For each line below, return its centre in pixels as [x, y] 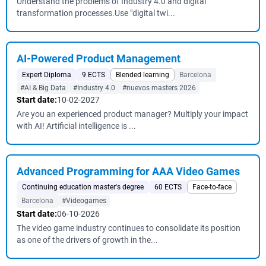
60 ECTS [168, 187]
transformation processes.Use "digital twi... [96, 13]
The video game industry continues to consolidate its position [129, 228]
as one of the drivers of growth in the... [87, 240]
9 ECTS [94, 75]
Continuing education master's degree [83, 187]
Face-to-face [212, 187]
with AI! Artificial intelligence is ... [76, 126]
